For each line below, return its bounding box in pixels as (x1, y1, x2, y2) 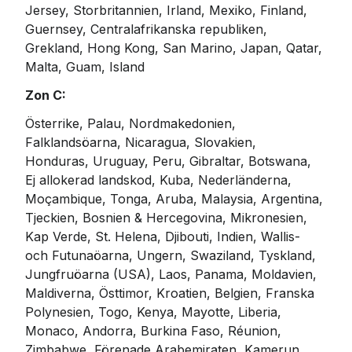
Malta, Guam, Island (25, 59, 145, 75)
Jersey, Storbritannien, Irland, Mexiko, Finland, (25, 2, 311, 19)
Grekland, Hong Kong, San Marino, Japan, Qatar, (25, 40, 326, 57)
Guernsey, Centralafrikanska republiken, (25, 21, 271, 38)
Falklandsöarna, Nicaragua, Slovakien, (25, 134, 260, 151)
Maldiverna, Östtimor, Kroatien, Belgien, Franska (25, 285, 318, 302)
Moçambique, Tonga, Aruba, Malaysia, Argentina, (25, 191, 327, 207)
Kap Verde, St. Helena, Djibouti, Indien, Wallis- (25, 229, 304, 245)
